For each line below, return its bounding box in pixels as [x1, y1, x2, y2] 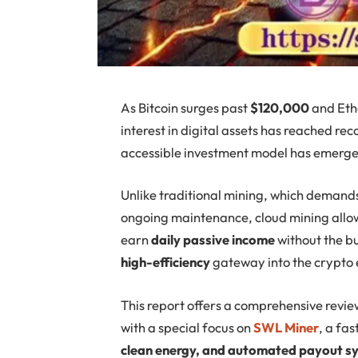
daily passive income [151, 231, 276, 249]
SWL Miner [253, 318, 320, 336]
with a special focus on [121, 318, 254, 336]
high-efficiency [121, 253, 211, 271]
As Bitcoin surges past [121, 98, 251, 116]
